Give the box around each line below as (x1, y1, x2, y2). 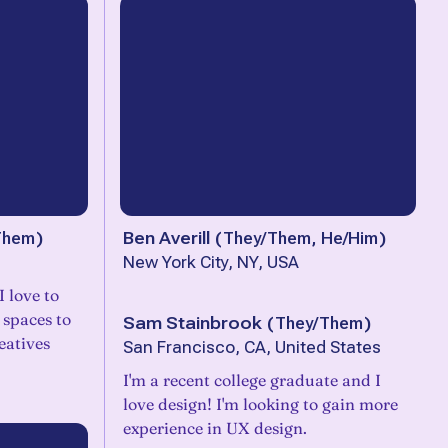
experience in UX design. (123, 418, 307, 438)
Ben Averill (123, 228, 210, 248)
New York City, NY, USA (123, 253, 299, 272)
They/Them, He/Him (223, 228, 378, 248)
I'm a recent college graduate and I (123, 370, 381, 390)
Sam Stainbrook (123, 313, 262, 333)
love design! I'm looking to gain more (123, 394, 398, 414)
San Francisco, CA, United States (123, 338, 381, 357)
